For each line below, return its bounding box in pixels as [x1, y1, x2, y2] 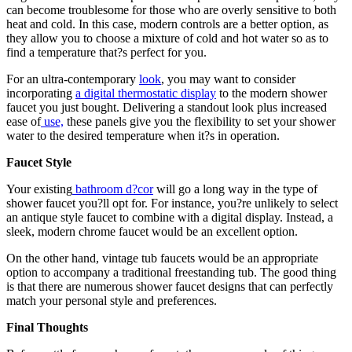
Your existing [6, 182, 72, 196]
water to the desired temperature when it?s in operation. [6, 129, 280, 143]
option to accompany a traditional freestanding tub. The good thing [6, 266, 336, 280]
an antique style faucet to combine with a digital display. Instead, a [6, 211, 333, 225]
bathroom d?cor [72, 182, 153, 196]
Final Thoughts [6, 321, 88, 335]
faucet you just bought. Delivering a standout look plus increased [6, 101, 327, 115]
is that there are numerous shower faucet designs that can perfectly [6, 280, 333, 294]
